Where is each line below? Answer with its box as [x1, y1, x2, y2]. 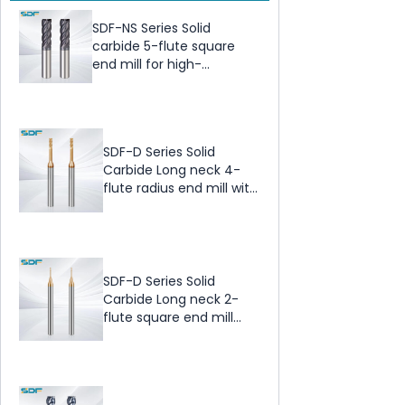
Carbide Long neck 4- [102, 161, 240, 180]
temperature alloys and [91, 73, 241, 92]
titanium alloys [91, 91, 185, 110]
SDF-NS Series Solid [91, 19, 211, 38]
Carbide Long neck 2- [102, 290, 239, 309]
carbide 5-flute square [91, 37, 235, 56]
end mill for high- [91, 55, 202, 74]
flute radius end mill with [102, 179, 258, 198]
